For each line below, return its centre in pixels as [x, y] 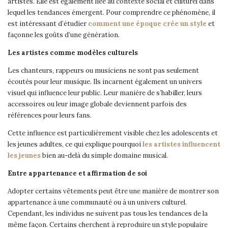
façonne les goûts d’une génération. [64, 35]
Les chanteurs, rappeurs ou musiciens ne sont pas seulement [103, 70]
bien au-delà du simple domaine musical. [104, 155]
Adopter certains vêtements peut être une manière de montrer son [113, 191]
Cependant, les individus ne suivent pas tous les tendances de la [108, 213]
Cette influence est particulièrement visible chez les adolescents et [113, 133]
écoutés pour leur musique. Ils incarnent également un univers [105, 82]
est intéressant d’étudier [48, 24]
